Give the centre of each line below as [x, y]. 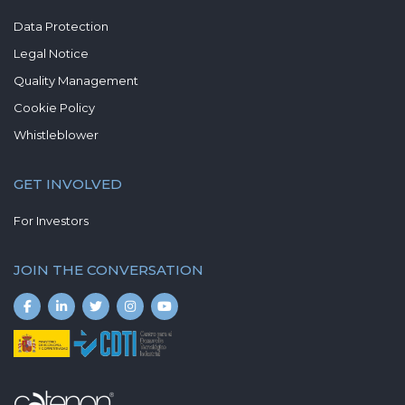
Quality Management [76, 80]
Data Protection [61, 26]
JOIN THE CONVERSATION [108, 269]
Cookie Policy [54, 107]
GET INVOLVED [68, 184]
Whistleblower [56, 134]
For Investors [51, 220]
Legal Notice [51, 53]
